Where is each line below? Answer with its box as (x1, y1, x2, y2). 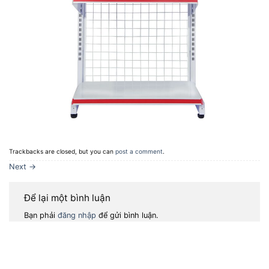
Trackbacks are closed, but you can (9, 148, 115, 156)
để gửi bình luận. (96, 211, 159, 220)
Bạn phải (24, 211, 58, 220)
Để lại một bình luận (24, 192, 113, 204)
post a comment (115, 148, 163, 156)
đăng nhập (58, 211, 96, 220)
